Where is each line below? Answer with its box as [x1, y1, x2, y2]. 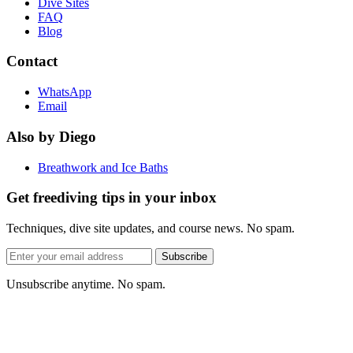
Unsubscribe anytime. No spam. [6, 277, 165, 291]
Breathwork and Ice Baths [38, 160, 168, 174]
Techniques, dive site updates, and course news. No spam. [6, 221, 295, 235]
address [6, 261, 43, 275]
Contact [6, 53, 58, 70]
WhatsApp [38, 85, 91, 99]
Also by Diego [6, 128, 96, 145]
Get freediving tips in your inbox [6, 189, 217, 206]
